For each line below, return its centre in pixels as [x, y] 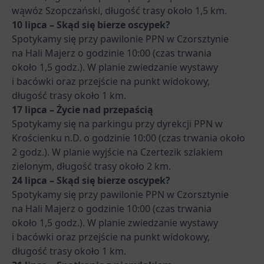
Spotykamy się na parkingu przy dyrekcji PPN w [117, 123]
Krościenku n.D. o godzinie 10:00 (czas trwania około [128, 138]
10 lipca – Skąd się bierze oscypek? [91, 24]
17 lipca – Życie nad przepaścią [82, 109]
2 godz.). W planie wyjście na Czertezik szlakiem [117, 152]
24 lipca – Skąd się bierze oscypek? [91, 180]
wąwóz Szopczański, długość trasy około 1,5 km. [119, 10]
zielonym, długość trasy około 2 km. [91, 166]
